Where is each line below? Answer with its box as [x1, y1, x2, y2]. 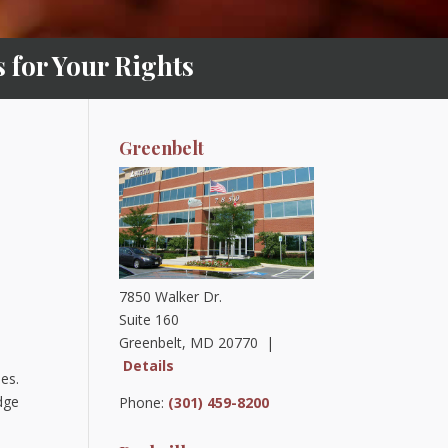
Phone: [119, 392, 169, 412]
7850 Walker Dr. [119, 286, 223, 306]
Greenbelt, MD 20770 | [119, 332, 275, 352]
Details [123, 355, 175, 375]
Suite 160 [119, 309, 180, 329]
